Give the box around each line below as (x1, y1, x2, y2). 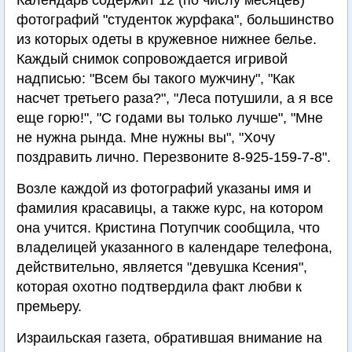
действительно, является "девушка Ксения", (16, 259, 307, 275)
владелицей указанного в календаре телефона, (16, 240, 332, 255)
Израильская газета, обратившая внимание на (16, 330, 322, 346)
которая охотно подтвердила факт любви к (16, 279, 302, 295)
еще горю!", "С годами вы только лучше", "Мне (16, 110, 323, 126)
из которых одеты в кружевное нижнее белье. (16, 31, 317, 47)
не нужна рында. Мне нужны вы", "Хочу (16, 130, 275, 145)
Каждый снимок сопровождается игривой (16, 51, 288, 67)
